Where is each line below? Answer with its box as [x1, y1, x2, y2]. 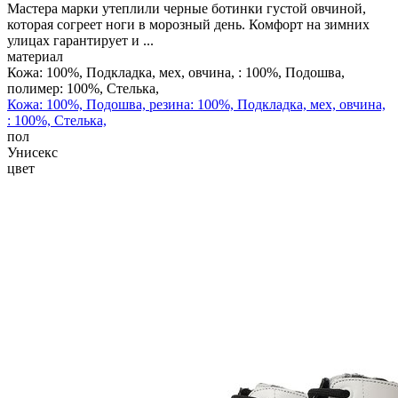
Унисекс [7, 144, 58, 160]
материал [7, 48, 63, 64]
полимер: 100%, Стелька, [7, 80, 159, 96]
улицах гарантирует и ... [7, 32, 154, 48]
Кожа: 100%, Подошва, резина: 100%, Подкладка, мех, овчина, [7, 96, 386, 112]
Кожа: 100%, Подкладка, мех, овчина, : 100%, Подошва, [7, 64, 345, 80]
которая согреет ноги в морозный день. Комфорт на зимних [7, 16, 370, 32]
